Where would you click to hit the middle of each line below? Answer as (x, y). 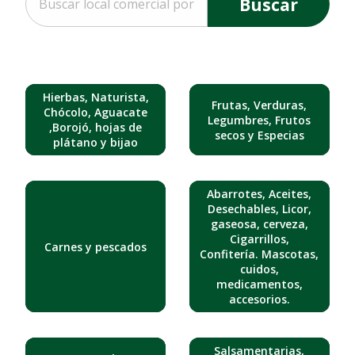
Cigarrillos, (259, 239)
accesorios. (259, 300)
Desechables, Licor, (259, 209)
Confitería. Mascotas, (260, 254)
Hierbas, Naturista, (95, 97)
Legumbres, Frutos (260, 120)
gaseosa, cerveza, (259, 224)
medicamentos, (259, 284)
